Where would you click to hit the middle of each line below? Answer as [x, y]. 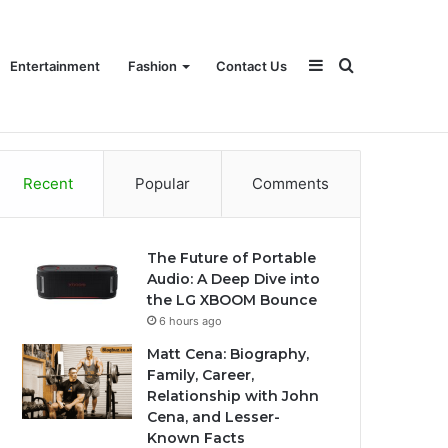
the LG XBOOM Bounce [232, 300]
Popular [162, 183]
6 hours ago [191, 321]
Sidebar [351, 65]
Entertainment [55, 66]
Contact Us [251, 66]
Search [378, 65]
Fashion [152, 66]
